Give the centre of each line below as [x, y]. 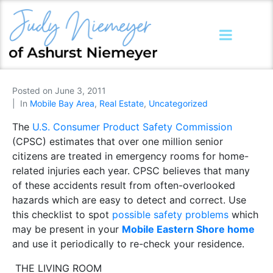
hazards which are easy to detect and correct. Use [129, 200]
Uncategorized [178, 104]
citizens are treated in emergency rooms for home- [130, 156]
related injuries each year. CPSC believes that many [131, 171]
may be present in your [67, 229]
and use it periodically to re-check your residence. [128, 244]
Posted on [34, 91]
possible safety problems [170, 215]
